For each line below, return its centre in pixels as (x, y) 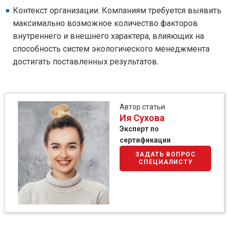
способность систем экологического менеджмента (111, 49)
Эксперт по (139, 129)
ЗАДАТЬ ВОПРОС (165, 154)
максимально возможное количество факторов (105, 23)
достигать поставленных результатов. (86, 62)
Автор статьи (142, 107)
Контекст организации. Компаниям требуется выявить (117, 10)
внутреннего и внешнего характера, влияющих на (108, 36)
